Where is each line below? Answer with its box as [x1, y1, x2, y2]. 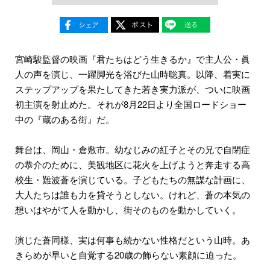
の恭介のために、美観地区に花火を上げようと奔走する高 [15, 158, 250, 171]
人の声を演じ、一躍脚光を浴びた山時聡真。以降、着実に [15, 67, 250, 81]
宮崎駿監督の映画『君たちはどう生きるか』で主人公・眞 [15, 52, 250, 66]
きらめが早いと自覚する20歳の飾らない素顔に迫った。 [15, 248, 242, 262]
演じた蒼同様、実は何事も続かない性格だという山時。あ [15, 233, 250, 246]
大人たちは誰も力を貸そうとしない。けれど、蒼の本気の [15, 188, 250, 201]
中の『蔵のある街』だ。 [15, 113, 115, 126]
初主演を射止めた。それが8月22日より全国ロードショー [15, 98, 246, 111]
